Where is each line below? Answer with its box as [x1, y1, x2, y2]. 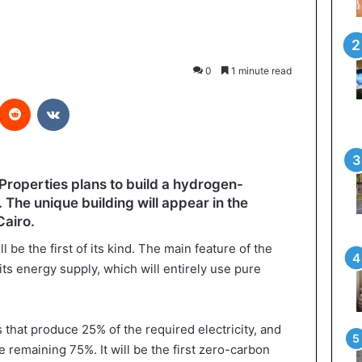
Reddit [30, 91, 62, 104]
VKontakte [69, 91, 120, 104]
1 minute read [228, 65, 292, 77]
